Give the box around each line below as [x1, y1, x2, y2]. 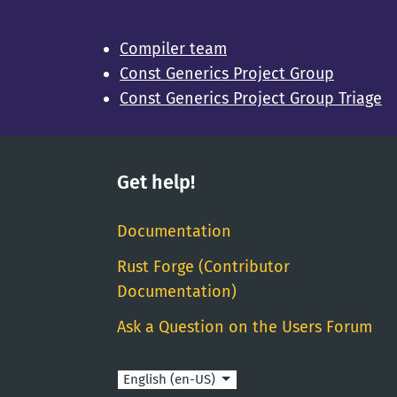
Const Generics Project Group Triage [120, 89, 382, 108]
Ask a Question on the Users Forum [117, 317, 372, 337]
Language [116, 368, 185, 387]
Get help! [117, 171, 195, 194]
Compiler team [120, 39, 227, 58]
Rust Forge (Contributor [117, 257, 290, 276]
